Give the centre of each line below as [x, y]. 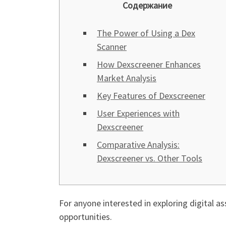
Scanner [112, 47]
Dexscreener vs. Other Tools [150, 158]
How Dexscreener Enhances [149, 64]
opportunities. [86, 217]
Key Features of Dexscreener [151, 96]
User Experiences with [138, 113]
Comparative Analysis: [138, 145]
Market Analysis [127, 78]
